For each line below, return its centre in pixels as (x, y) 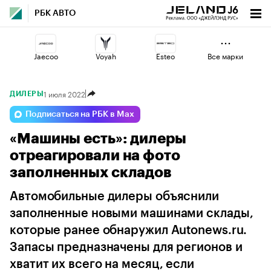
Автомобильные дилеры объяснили (114, 197)
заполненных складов (91, 172)
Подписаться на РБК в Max (80, 114)
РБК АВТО (55, 13)
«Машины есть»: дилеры (98, 139)
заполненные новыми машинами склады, (132, 214)
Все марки (225, 55)
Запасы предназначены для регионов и (126, 247)
